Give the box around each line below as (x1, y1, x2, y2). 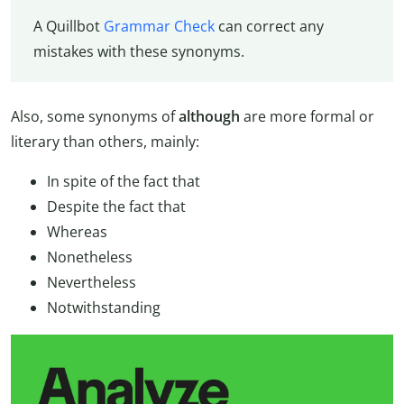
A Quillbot (32, 16, 104, 37)
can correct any (214, 16, 324, 37)
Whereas (47, 222, 107, 243)
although (179, 106, 243, 127)
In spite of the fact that (47, 171, 200, 192)
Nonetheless (47, 247, 133, 268)
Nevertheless (47, 272, 136, 293)
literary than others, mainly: (11, 132, 199, 152)
